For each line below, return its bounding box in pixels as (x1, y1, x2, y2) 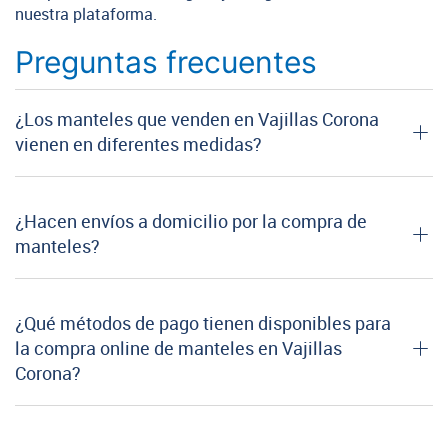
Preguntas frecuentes (15, 43, 317, 80)
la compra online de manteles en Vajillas (15, 337, 342, 360)
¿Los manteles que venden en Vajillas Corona (15, 108, 379, 131)
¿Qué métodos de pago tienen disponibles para (15, 312, 391, 335)
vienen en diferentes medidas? (15, 133, 262, 156)
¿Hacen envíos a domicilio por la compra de (15, 210, 367, 233)
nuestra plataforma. (15, 4, 157, 24)
